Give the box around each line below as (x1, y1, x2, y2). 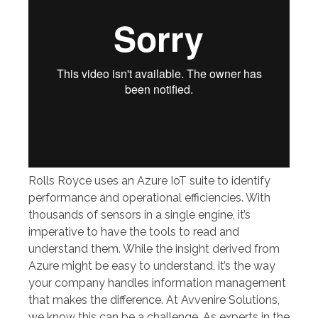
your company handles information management (28, 276, 286, 290)
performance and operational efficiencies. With (28, 191, 270, 205)
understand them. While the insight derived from (28, 242, 280, 256)
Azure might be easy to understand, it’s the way (28, 259, 275, 273)
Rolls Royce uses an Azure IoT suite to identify (28, 174, 270, 188)
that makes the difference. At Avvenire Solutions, (28, 293, 280, 307)
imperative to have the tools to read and (28, 225, 239, 239)
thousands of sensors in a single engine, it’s (28, 208, 251, 222)
